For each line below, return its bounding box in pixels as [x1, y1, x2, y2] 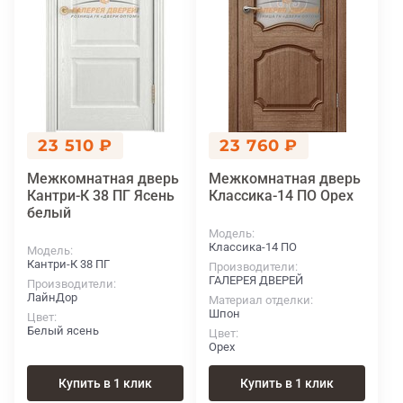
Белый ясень [27, 324, 99, 338]
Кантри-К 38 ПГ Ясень [27, 187, 175, 205]
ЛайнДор [27, 291, 77, 305]
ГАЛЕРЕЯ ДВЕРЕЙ [209, 273, 303, 288]
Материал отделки [209, 293, 310, 308]
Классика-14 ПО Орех [209, 187, 354, 205]
